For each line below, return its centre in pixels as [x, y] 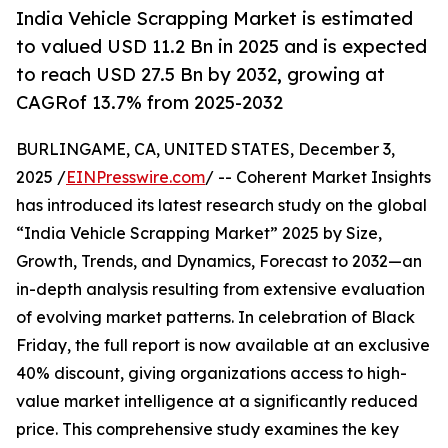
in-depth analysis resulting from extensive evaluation [220, 289]
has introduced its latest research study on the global [221, 205]
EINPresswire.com [135, 177]
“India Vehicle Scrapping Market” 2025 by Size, [199, 233]
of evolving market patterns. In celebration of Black [215, 317]
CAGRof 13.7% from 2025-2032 [149, 102]
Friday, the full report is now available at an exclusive [223, 345]
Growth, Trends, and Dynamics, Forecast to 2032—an [219, 261]
